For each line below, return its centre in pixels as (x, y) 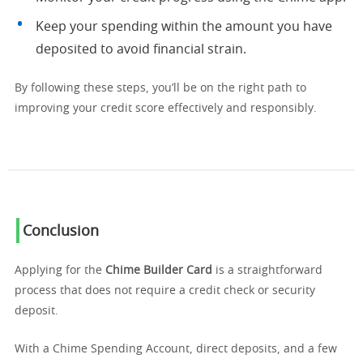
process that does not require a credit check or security (165, 291)
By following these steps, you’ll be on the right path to (160, 88)
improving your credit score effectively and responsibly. (166, 109)
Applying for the (60, 271)
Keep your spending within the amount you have (184, 27)
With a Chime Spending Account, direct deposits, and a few (176, 349)
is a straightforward (267, 271)
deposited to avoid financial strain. (141, 49)
